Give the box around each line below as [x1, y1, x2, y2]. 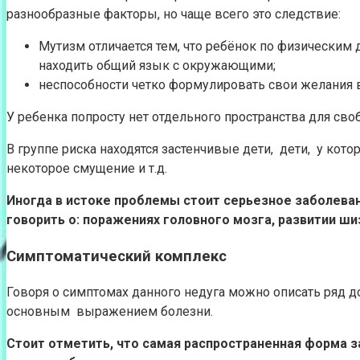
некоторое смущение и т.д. [6, 161, 167, 177]
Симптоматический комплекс [6, 247, 227, 265]
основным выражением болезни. [6, 303, 213, 319]
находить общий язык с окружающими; [39, 58, 276, 74]
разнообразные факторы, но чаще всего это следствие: [6, 6, 341, 22]
